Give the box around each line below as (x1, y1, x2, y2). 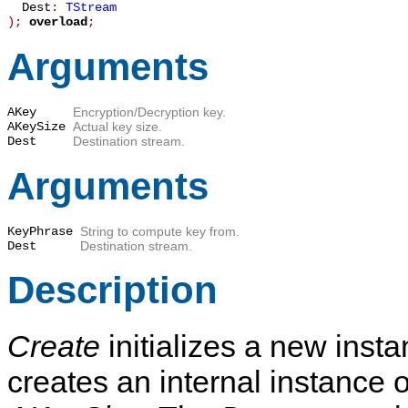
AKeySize (7, 119, 66, 135)
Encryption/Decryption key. (73, 105, 226, 120)
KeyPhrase (7, 224, 73, 240)
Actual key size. (73, 119, 162, 135)
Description (7, 269, 218, 312)
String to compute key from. (80, 224, 240, 240)
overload (22, 15, 87, 30)
